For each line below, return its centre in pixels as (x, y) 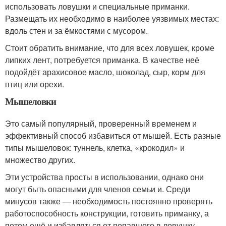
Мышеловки (31, 101)
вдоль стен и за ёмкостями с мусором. (76, 30)
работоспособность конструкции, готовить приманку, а (107, 213)
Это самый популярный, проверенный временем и (101, 123)
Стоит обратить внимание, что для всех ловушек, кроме (110, 47)
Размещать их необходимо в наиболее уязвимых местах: (112, 18)
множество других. (40, 159)
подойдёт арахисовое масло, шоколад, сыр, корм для (105, 72)
